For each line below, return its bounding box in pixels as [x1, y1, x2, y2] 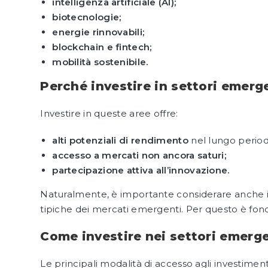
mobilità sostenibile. [52, 56, 148, 68]
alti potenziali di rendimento [52, 135, 188, 146]
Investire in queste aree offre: [40, 108, 178, 119]
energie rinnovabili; [52, 26, 145, 38]
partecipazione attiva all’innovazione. [52, 165, 230, 176]
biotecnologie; [52, 11, 121, 23]
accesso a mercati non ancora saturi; [52, 150, 227, 161]
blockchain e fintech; [52, 41, 152, 53]
